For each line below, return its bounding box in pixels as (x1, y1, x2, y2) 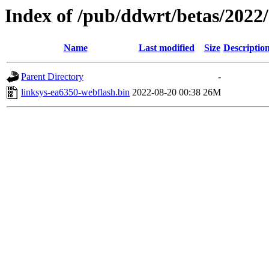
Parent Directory (21, 71, 83, 82)
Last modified (138, 43, 195, 53)
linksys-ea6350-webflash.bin (21, 87, 130, 98)
